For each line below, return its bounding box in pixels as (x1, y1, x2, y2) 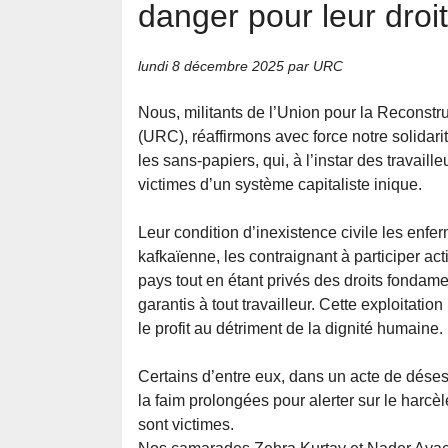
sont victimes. (138, 416, 234, 434)
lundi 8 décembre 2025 (138, 58, 284, 75)
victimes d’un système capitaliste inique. (138, 176, 422, 194)
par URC (284, 58, 343, 75)
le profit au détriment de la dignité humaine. (138, 320, 443, 338)
